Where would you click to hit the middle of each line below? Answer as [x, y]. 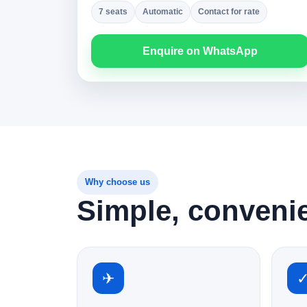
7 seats [113, 12]
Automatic [163, 12]
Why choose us [118, 182]
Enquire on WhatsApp [200, 51]
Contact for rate [229, 12]
